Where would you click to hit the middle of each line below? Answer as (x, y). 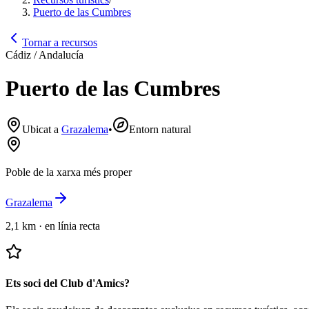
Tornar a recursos (60, 42)
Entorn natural (160, 129)
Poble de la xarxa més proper (69, 172)
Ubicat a (40, 129)
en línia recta (72, 226)
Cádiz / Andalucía (44, 55)
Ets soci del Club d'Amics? (68, 283)
